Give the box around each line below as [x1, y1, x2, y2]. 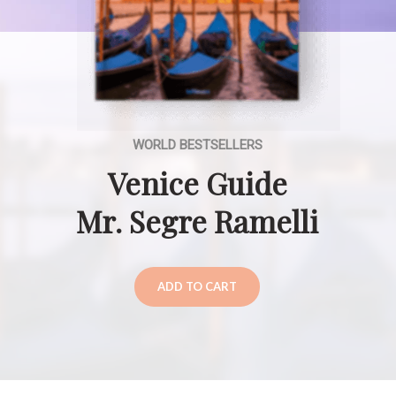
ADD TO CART [157, 279, 238, 293]
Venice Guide [107, 163, 287, 203]
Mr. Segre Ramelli [76, 201, 319, 241]
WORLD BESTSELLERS [133, 137, 263, 153]
